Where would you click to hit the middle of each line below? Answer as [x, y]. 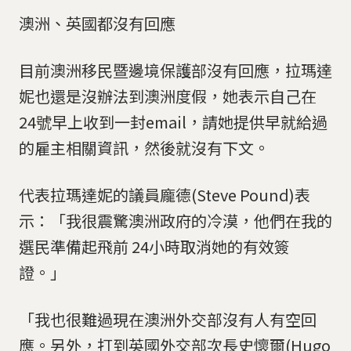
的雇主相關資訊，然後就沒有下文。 [144, 148]
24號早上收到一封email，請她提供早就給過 [173, 122]
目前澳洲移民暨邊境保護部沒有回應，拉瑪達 [175, 71]
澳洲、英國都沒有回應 [97, 24]
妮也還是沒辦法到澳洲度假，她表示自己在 [168, 96]
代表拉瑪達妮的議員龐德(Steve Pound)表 [165, 195]
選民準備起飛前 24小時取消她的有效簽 [154, 247]
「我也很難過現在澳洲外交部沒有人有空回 [168, 319]
